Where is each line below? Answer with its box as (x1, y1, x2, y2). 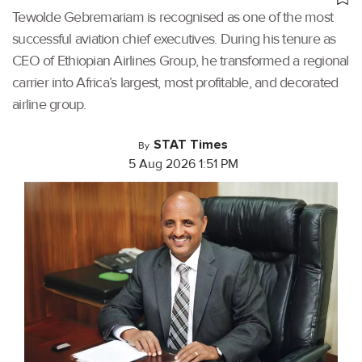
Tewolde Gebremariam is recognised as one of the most (12, 8, 333, 26)
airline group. (12, 95, 86, 113)
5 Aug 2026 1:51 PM (128, 156, 238, 172)
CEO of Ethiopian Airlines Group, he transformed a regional (12, 52, 349, 69)
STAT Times (154, 137, 228, 153)
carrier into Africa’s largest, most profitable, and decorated (12, 74, 339, 91)
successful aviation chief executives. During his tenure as (12, 30, 336, 48)
